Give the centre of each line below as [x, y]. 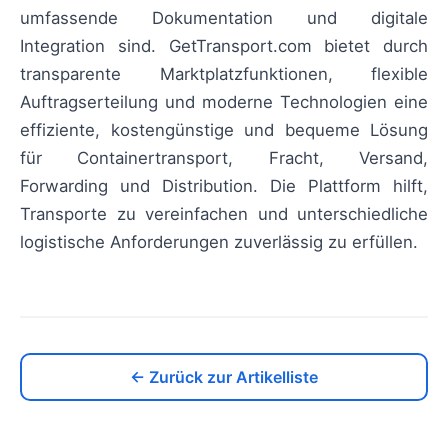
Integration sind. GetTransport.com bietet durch [224, 46]
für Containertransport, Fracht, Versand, [224, 158]
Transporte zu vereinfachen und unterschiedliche [224, 214]
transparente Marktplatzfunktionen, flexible [224, 74]
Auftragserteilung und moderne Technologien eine [224, 102]
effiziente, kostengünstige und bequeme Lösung [224, 130]
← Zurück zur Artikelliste [224, 377]
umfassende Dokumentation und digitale [224, 18]
